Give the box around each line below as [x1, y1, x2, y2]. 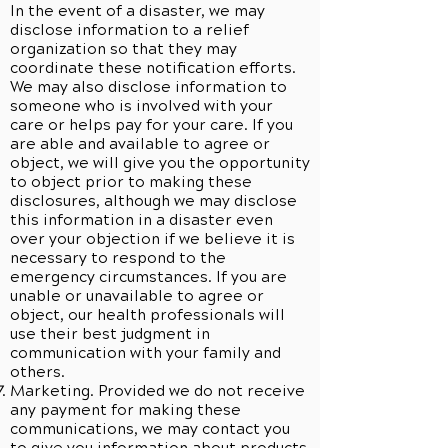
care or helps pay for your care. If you [10, 116, 293, 134]
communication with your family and [10, 344, 281, 362]
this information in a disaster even [10, 211, 273, 229]
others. [10, 363, 65, 381]
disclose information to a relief [10, 21, 249, 39]
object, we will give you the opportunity [10, 154, 310, 172]
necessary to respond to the [10, 249, 226, 267]
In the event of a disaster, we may [10, 2, 265, 20]
